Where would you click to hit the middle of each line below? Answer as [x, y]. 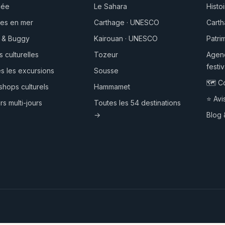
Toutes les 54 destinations [138, 102]
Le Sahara [111, 6]
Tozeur [106, 54]
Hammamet [112, 86]
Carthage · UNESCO [127, 22]
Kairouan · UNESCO [126, 38]
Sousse [106, 70]
